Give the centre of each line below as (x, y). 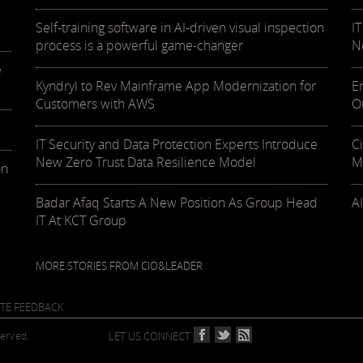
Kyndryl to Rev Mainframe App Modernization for (176, 86)
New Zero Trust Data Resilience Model (146, 162)
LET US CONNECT (149, 337)
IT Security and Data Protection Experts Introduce (177, 145)
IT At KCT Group (81, 221)
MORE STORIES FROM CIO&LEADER (119, 266)
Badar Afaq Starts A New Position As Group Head (177, 203)
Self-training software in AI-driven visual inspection (180, 28)
